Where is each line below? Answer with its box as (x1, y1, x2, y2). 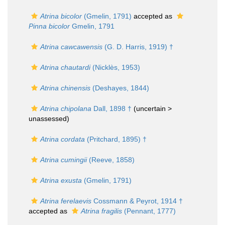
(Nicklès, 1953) (90, 63, 140, 71)
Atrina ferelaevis (40, 197, 91, 205)
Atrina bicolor (40, 12, 82, 20)
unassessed (29, 115, 67, 123)
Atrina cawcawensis (40, 43, 102, 51)
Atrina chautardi (40, 63, 90, 71)
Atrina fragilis (81, 207, 122, 215)
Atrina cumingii (40, 156, 87, 164)
